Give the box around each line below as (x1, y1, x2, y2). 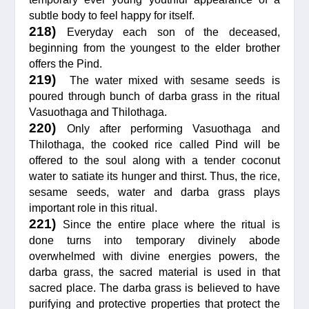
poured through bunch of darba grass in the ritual (29, 90, 280, 102)
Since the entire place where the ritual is (62, 218, 280, 230)
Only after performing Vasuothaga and (66, 122, 280, 134)
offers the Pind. (29, 57, 103, 70)
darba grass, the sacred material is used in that (29, 266, 280, 278)
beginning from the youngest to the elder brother (29, 41, 280, 54)
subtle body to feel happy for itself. (29, 9, 195, 21)
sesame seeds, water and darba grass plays (29, 186, 280, 198)
